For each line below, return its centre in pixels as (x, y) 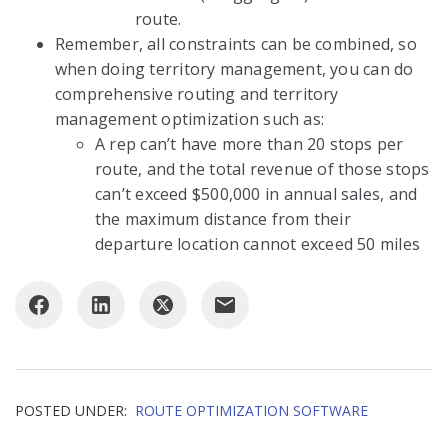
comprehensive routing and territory (197, 94)
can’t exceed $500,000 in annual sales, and (256, 194)
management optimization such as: (190, 119)
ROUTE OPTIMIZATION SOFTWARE (251, 410)
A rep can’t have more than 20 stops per (249, 144)
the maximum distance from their (223, 219)
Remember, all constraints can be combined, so (236, 44)
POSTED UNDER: (71, 410)
